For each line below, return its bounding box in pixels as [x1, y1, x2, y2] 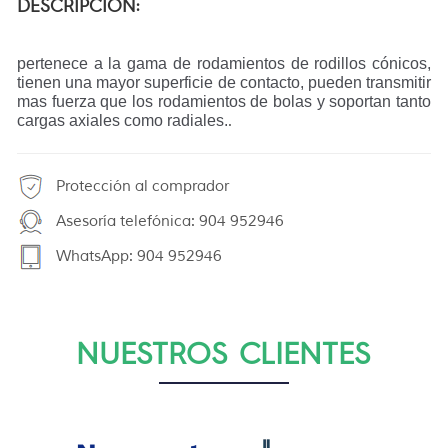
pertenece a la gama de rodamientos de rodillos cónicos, [16, 55, 432, 73]
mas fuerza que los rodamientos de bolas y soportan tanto [16, 93, 432, 111]
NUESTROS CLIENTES [76, 331, 372, 373]
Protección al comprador [51, 177, 229, 197]
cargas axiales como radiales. [16, 112, 228, 130]
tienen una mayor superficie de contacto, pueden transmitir [16, 74, 432, 92]
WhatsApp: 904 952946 [51, 247, 222, 267]
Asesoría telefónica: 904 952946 [51, 212, 284, 232]
